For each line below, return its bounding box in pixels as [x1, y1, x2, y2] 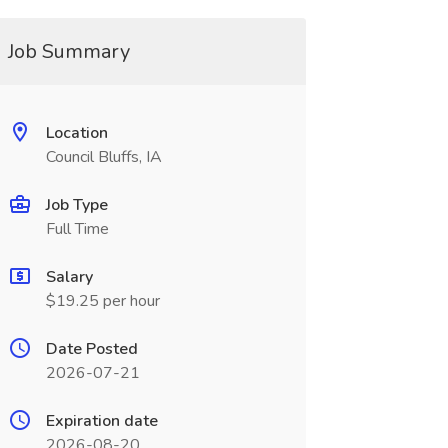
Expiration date [45, 410, 158, 432]
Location [45, 122, 108, 144]
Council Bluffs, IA [45, 146, 162, 168]
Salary [45, 266, 93, 288]
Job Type [45, 194, 108, 216]
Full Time [45, 218, 109, 240]
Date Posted [45, 338, 138, 360]
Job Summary [7, 38, 130, 65]
